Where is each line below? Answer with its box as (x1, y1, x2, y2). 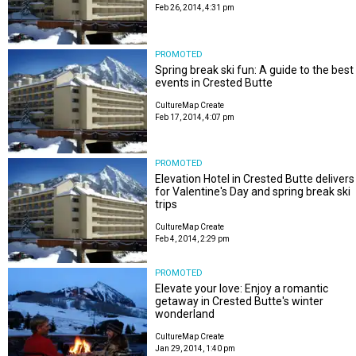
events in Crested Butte (155, 75, 273, 89)
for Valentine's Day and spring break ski (155, 185, 351, 199)
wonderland (155, 307, 215, 320)
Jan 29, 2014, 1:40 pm (155, 343, 236, 353)
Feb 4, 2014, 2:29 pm (155, 234, 230, 244)
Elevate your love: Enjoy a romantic (155, 281, 329, 295)
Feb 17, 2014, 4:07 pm (155, 112, 235, 122)
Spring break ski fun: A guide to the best (155, 63, 354, 76)
